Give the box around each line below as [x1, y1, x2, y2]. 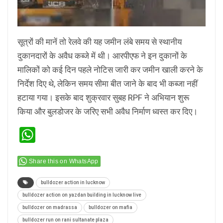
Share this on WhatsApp [29, 158, 99, 165]
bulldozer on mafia [89, 205, 132, 211]
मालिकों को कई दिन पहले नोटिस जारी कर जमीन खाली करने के [17, 65, 203, 75]
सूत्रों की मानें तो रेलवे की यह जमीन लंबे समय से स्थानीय [17, 37, 182, 47]
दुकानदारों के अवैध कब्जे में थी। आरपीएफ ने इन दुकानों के [17, 51, 187, 61]
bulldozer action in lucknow [41, 180, 105, 186]
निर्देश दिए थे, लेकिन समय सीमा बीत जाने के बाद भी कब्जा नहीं [17, 79, 198, 89]
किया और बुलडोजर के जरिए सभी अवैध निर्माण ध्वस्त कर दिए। [17, 107, 198, 117]
